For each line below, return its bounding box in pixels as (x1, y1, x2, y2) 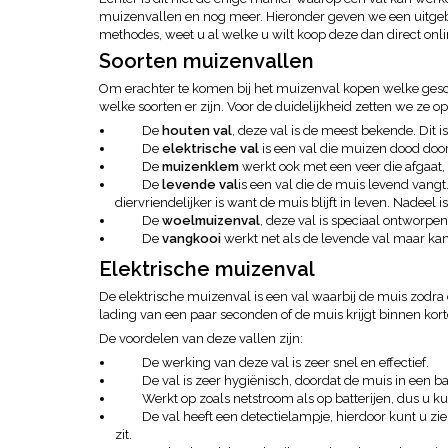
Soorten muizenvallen (99, 49, 314, 73)
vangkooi (162, 231, 224, 246)
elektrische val (162, 141, 259, 156)
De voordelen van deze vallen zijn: (99, 331, 303, 346)
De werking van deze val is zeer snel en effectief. (142, 355, 429, 370)
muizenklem (162, 159, 242, 174)
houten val (162, 123, 232, 138)
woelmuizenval (162, 213, 260, 228)
